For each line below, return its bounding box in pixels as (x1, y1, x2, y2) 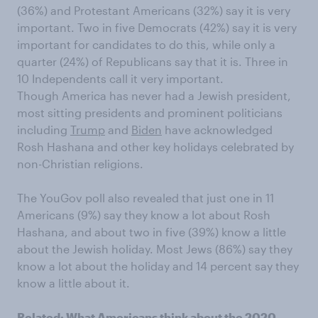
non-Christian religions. (17, 156, 143, 170)
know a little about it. (17, 275, 130, 290)
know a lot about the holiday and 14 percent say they (17, 258, 299, 273)
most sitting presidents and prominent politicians (17, 105, 283, 119)
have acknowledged (162, 122, 273, 136)
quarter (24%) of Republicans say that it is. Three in (17, 54, 288, 68)
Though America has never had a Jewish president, (17, 88, 291, 102)
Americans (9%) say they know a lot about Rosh (17, 207, 270, 221)
